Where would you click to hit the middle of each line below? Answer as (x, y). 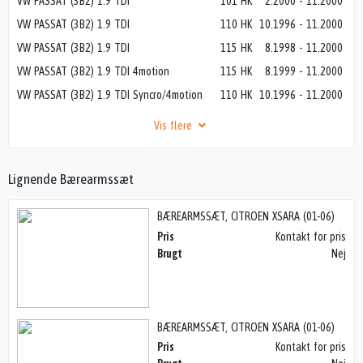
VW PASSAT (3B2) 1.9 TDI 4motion (93, 71)
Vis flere (174, 126)
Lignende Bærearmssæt (71, 179)
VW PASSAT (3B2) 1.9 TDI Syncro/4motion (110, 94)
